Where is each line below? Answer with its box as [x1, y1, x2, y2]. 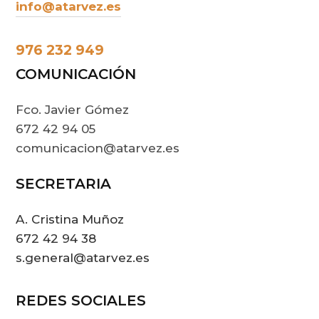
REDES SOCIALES [16, 291, 147, 309]
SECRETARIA [16, 174, 112, 192]
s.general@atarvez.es [16, 250, 150, 265]
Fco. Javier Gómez [16, 102, 130, 117]
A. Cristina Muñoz [16, 211, 125, 226]
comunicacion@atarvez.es [16, 140, 180, 155]
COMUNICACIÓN [16, 65, 137, 83]
